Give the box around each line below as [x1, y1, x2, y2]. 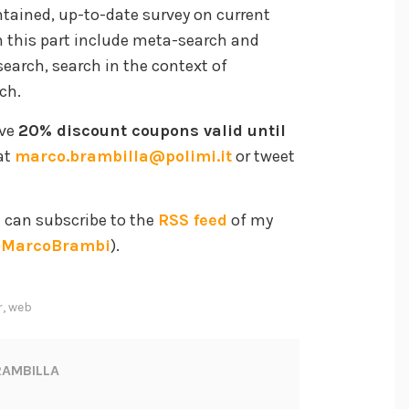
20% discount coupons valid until [18, 120, 286, 141]
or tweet [232, 145, 295, 166]
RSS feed [158, 210, 227, 231]
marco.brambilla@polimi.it [15, 145, 232, 166]
